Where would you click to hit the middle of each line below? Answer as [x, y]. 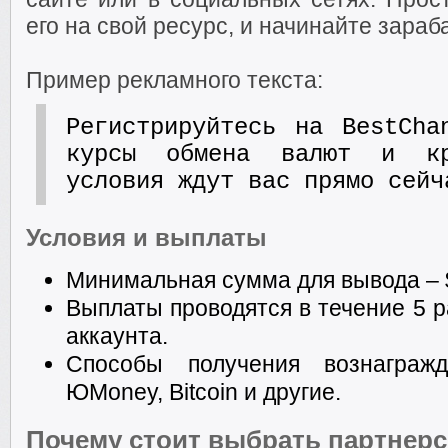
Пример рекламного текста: [174, 80]
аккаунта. [117, 336]
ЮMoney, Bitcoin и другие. [203, 392]
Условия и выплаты [146, 237]
